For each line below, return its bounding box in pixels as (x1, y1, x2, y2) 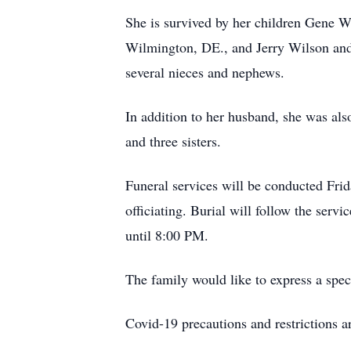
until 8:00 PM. (125, 226, 208, 244)
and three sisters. (125, 132, 221, 150)
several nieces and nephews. (125, 63, 284, 81)
